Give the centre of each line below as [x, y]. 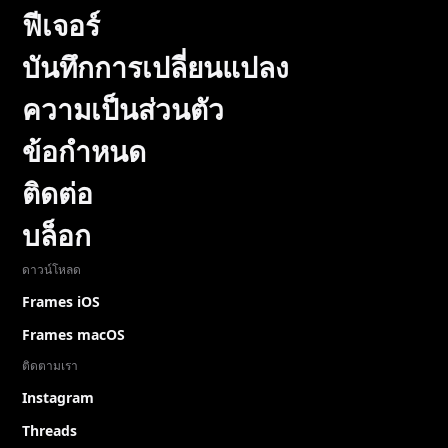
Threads [49, 430]
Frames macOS [73, 334]
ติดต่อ [57, 193]
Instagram [58, 397]
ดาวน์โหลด [51, 269]
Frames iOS [61, 301]
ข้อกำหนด [84, 151]
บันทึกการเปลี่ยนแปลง [155, 67]
